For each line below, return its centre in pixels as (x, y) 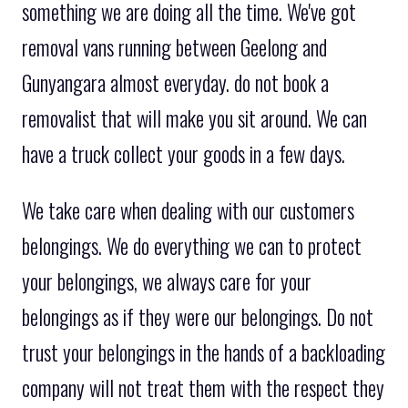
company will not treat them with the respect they (203, 388)
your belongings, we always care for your (167, 281)
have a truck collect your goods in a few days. (184, 153)
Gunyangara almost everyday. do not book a (175, 82)
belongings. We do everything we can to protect (192, 245)
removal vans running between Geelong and (174, 47)
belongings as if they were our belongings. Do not (198, 316)
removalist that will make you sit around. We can (194, 118)
